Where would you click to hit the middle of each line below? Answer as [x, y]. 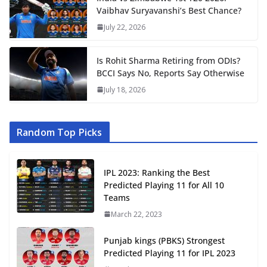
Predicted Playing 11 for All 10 [164, 185]
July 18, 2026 [125, 89]
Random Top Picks [60, 132]
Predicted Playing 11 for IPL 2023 [170, 253]
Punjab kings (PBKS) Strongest [164, 240]
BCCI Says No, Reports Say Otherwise [170, 73]
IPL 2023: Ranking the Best [157, 172]
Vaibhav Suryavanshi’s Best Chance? [169, 10]
